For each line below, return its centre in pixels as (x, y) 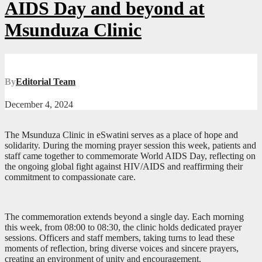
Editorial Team (46, 82)
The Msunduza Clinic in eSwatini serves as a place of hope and (121, 135)
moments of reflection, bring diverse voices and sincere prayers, (122, 249)
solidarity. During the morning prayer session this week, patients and (130, 146)
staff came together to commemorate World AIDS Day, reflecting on (130, 156)
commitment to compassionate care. (70, 177)
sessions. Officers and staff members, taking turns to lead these (120, 238)
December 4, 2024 (39, 105)
